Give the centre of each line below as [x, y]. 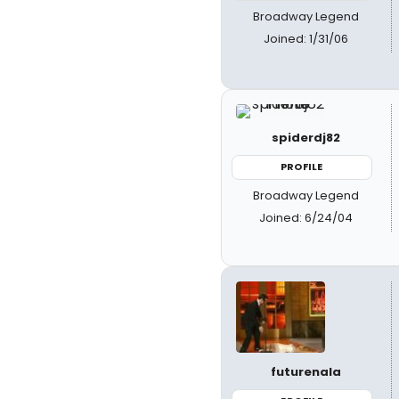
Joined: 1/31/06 [306, 38]
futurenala [306, 372]
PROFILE [302, 167]
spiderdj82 [306, 138]
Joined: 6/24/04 [306, 217]
